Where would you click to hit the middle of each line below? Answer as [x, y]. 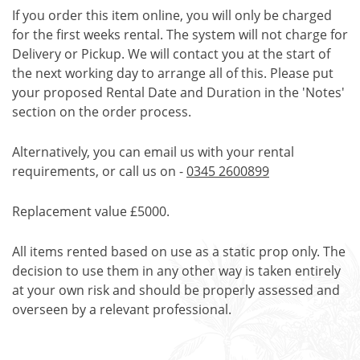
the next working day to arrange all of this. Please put [173, 73]
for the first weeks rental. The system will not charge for [180, 35]
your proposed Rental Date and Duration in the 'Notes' [178, 92]
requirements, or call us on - [99, 171]
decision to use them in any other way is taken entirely [176, 271]
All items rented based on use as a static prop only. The [179, 252]
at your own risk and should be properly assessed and [176, 290]
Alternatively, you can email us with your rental [153, 152]
